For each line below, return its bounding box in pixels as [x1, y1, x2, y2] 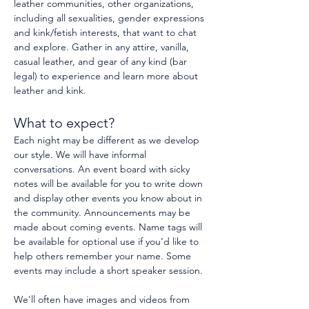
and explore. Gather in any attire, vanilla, [14, 40, 192, 53]
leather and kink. [14, 83, 86, 97]
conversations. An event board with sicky [14, 162, 192, 175]
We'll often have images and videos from [14, 292, 192, 306]
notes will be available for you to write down [14, 177, 206, 190]
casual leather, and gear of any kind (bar [14, 54, 190, 68]
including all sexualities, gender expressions [14, 11, 207, 24]
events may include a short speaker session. [14, 263, 203, 277]
